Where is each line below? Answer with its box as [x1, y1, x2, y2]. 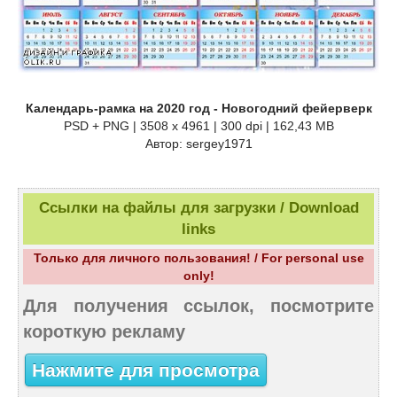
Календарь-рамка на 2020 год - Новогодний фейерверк [25, 101, 372, 116]
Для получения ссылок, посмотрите [23, 296, 374, 316]
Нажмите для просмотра [32, 359, 260, 381]
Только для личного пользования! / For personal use [33, 251, 364, 266]
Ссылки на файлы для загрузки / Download [38, 199, 359, 217]
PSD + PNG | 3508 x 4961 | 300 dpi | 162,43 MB [63, 119, 334, 134]
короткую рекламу [23, 322, 185, 342]
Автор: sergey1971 [144, 136, 253, 152]
